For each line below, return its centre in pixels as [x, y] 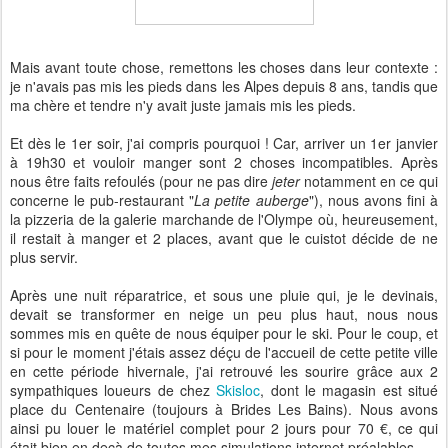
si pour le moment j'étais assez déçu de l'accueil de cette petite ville [224, 352]
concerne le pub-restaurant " [102, 200]
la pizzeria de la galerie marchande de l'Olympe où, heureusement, [224, 219]
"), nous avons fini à [373, 200]
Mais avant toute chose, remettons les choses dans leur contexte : [224, 67]
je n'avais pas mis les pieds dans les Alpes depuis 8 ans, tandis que [224, 86]
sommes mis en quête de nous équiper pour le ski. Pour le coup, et [224, 333]
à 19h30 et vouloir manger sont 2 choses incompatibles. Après [224, 162]
